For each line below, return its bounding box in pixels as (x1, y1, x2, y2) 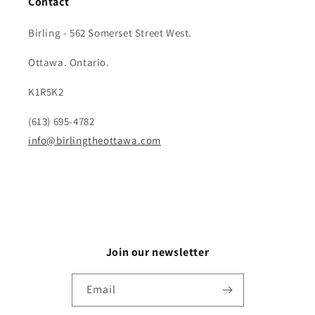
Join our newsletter (105, 245, 210, 259)
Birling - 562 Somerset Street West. (28, 26, 192, 39)
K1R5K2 (28, 85, 64, 98)
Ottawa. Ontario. (28, 56, 110, 69)
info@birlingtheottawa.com (28, 134, 161, 147)
